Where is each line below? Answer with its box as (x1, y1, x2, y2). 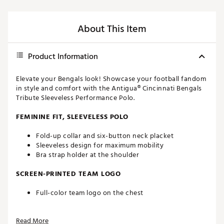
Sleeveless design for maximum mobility (36, 139, 163, 151)
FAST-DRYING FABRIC (16, 206, 90, 218)
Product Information (28, 50, 98, 63)
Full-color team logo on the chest (36, 187, 143, 199)
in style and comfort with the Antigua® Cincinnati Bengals (16, 82, 202, 94)
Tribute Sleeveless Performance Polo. (16, 92, 134, 104)
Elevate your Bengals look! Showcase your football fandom (16, 73, 206, 85)
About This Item (77, 21, 146, 37)
